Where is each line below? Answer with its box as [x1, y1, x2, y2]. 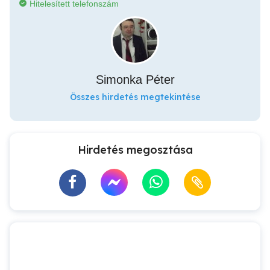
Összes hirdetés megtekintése [69, 92, 201, 102]
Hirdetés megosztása [77, 143, 193, 157]
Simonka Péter [95, 73, 175, 86]
